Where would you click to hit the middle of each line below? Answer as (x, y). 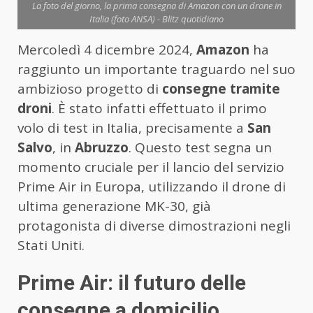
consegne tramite (221, 89)
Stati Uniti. (51, 246)
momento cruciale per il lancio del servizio (151, 167)
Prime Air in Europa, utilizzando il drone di (152, 187)
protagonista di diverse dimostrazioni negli (154, 226)
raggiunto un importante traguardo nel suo (156, 70)
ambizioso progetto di (90, 89)
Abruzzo (102, 148)
